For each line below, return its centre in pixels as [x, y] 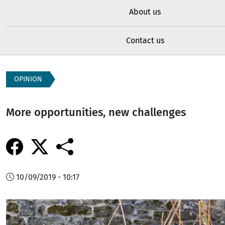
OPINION [28, 79]
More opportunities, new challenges [96, 113]
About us [145, 12]
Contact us [145, 41]
